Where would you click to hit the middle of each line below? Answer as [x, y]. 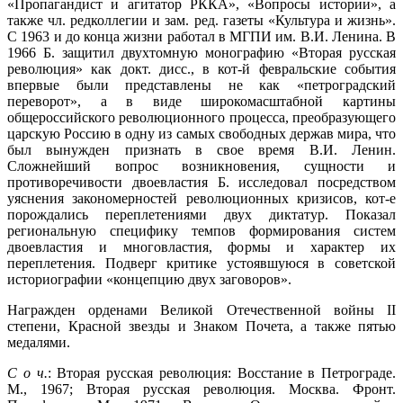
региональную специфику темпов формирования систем [201, 230]
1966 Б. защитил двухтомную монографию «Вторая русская [201, 52]
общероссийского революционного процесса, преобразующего [201, 117]
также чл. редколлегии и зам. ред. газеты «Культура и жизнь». [201, 20]
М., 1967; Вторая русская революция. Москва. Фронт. [201, 389]
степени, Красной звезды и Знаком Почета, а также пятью [201, 326]
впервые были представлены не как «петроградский [201, 85]
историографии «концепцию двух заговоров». [149, 279]
